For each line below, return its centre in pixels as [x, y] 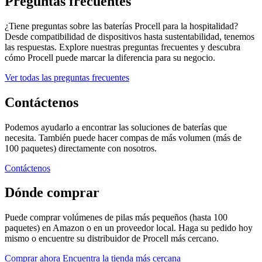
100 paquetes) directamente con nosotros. [81, 148]
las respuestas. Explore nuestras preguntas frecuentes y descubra [123, 47]
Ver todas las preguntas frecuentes [67, 77]
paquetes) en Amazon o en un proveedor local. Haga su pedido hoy [129, 228]
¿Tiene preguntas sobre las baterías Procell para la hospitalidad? [121, 26]
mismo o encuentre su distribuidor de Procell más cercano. [112, 239]
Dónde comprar [52, 193]
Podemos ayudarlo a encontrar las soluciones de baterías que [116, 127]
